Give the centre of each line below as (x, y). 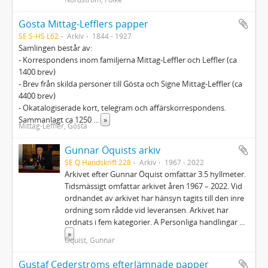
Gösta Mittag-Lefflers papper (83, 24)
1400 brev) (37, 72)
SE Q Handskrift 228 (98, 162)
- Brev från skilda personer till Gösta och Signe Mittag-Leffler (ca (130, 84)
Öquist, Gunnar (90, 240)
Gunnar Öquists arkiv (113, 150)
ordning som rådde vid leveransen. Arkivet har (147, 210)
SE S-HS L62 (39, 36)
